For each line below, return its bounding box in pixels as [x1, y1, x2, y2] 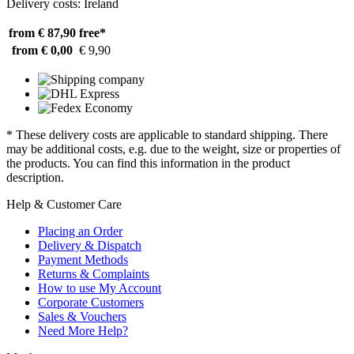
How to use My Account [38, 281, 161, 295]
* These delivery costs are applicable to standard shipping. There [6, 128, 328, 141]
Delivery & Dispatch [38, 239, 141, 252]
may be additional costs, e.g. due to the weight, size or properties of [6, 142, 341, 156]
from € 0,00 [12, 43, 73, 57]
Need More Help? [38, 324, 128, 337]
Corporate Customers [38, 296, 144, 309]
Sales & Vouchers [38, 310, 126, 323]
